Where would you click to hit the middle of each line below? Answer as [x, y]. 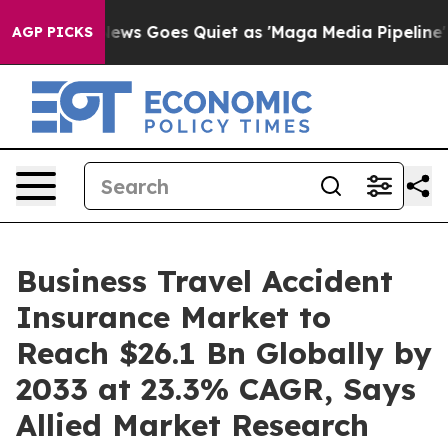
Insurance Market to [173, 317]
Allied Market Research [192, 425]
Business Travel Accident [204, 281]
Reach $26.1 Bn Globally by [224, 353]
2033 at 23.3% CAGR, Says [216, 389]
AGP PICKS [52, 32]
